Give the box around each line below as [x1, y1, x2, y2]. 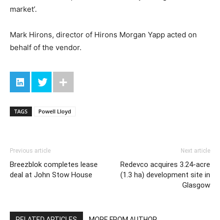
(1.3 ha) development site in [120, 170, 210, 180]
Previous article [10, 147, 51, 155]
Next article [181, 147, 210, 155]
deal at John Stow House [10, 170, 92, 180]
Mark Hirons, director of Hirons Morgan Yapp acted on [10, 30, 197, 40]
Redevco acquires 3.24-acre [120, 160, 210, 169]
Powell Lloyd [38, 108, 71, 115]
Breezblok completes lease [10, 160, 98, 169]
